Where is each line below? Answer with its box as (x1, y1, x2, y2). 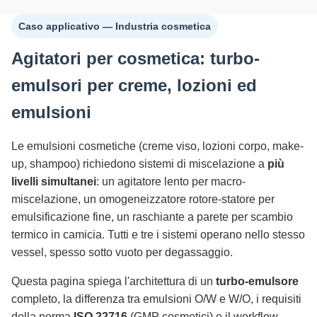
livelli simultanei (11, 175, 96, 188)
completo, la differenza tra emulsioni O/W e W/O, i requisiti (11, 293, 301, 305)
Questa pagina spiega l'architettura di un (11, 275, 216, 287)
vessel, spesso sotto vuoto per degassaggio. (11, 246, 233, 258)
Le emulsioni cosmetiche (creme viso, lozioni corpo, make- (11, 140, 304, 152)
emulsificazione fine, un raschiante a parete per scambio (11, 211, 293, 223)
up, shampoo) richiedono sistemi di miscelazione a (11, 158, 267, 170)
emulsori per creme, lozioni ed (11, 76, 257, 95)
